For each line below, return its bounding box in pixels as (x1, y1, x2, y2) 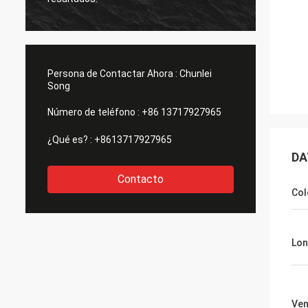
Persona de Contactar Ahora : (47, 68, 177, 79)
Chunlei (179, 68, 212, 79)
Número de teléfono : (47, 107, 140, 118)
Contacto (118, 173, 164, 186)
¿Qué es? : (47, 134, 92, 145)
